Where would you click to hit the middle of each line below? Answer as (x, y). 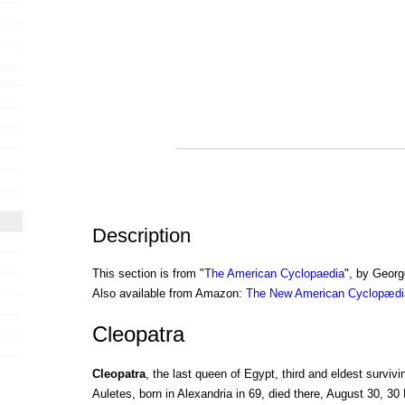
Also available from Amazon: (169, 294)
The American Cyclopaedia (274, 274)
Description (141, 236)
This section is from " (148, 274)
